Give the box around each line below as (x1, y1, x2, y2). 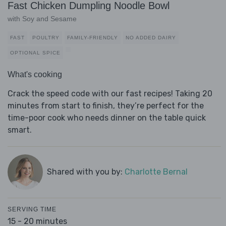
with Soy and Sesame (8, 15, 77, 23)
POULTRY (32, 35, 60, 41)
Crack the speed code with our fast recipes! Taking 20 (8, 89, 212, 99)
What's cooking (8, 70, 62, 79)
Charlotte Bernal (124, 167, 188, 177)
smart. (8, 125, 32, 135)
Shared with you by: (46, 167, 125, 177)
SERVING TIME (8, 206, 56, 213)
